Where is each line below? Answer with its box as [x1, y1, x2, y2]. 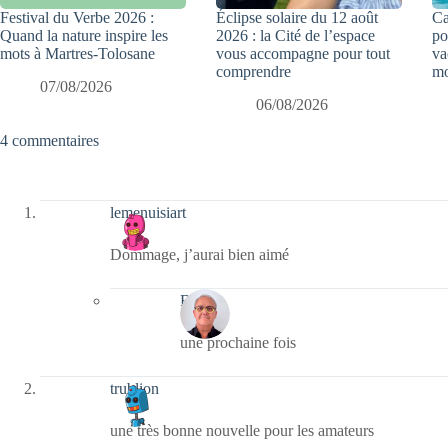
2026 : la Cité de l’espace [216, 27, 376, 45]
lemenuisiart [110, 204, 186, 222]
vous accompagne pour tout [216, 45, 391, 63]
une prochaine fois [180, 333, 296, 351]
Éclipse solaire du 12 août [216, 9, 379, 27]
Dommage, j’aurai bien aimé [110, 245, 289, 263]
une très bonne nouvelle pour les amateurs [110, 421, 374, 439]
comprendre [216, 63, 292, 81]
